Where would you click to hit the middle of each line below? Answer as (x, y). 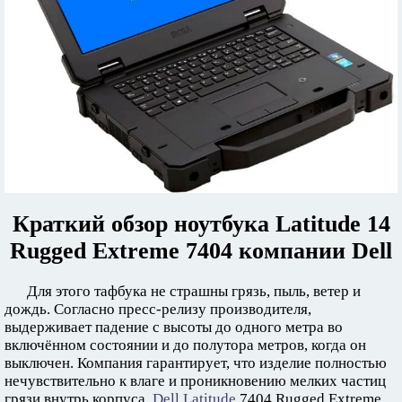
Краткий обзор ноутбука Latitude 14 (201, 224)
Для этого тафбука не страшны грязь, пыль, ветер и (194, 292)
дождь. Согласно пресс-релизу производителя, (158, 310)
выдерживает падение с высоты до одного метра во (174, 328)
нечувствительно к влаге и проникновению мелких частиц (195, 381)
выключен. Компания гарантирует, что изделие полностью (196, 363)
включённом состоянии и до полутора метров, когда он (185, 345)
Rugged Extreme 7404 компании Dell (201, 251)
